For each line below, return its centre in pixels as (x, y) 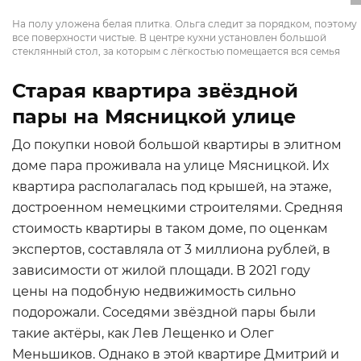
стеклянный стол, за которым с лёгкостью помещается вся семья (176, 51)
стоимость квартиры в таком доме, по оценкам (170, 228)
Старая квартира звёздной (155, 91)
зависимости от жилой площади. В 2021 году (161, 270)
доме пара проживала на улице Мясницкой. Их (170, 166)
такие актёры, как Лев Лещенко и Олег (143, 333)
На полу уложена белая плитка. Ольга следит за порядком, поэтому (185, 24)
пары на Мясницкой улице (154, 116)
